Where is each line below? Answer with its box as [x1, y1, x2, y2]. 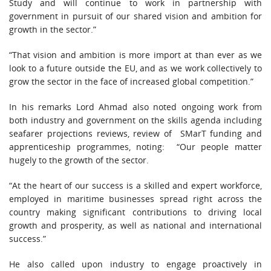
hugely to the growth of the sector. [9, 154, 149, 166]
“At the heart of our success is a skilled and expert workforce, [9, 180, 262, 192]
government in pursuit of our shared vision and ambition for [9, 10, 262, 22]
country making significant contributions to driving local [9, 206, 262, 218]
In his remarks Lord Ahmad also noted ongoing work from [9, 101, 262, 113]
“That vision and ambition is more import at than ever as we [9, 49, 262, 61]
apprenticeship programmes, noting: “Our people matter [9, 141, 262, 153]
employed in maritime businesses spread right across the [9, 193, 262, 205]
